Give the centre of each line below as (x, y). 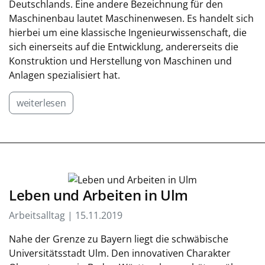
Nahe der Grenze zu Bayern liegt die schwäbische (119, 239)
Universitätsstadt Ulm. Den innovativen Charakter (120, 253)
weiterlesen (41, 103)
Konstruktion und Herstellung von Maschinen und (120, 61)
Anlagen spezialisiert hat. (64, 75)
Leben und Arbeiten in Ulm (98, 195)
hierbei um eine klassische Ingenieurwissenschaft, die (128, 33)
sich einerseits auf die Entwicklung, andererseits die (124, 47)
